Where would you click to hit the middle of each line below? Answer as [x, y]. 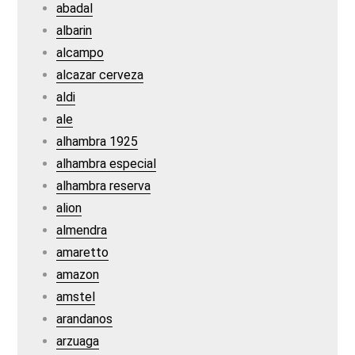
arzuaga [78, 341]
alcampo [80, 53]
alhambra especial [107, 164]
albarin [74, 31]
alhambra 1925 [97, 141]
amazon [78, 275]
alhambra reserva [104, 186]
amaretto [83, 252]
